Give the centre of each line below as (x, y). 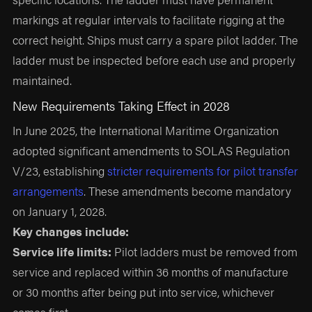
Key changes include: (71, 231)
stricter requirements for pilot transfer (203, 170)
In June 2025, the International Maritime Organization (146, 130)
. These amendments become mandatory (188, 190)
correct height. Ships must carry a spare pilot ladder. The (156, 40)
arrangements (48, 190)
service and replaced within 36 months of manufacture (151, 271)
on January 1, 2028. (60, 211)
